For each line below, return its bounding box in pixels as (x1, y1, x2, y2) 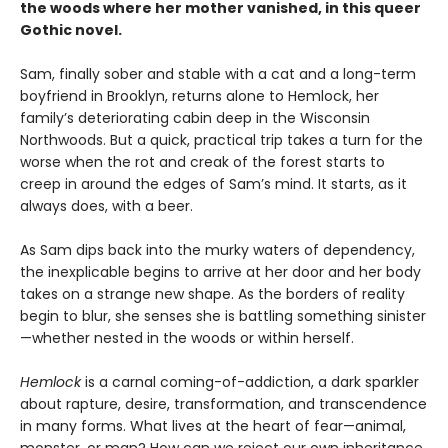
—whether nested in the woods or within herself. (20, 327, 358, 348)
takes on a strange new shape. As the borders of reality (20, 283, 405, 304)
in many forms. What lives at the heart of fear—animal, (20, 415, 406, 436)
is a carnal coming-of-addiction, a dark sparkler (85, 371, 419, 392)
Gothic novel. (20, 19, 122, 40)
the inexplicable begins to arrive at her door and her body (20, 261, 421, 282)
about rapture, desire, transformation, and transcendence (20, 393, 427, 414)
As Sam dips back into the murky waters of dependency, (20, 239, 415, 260)
